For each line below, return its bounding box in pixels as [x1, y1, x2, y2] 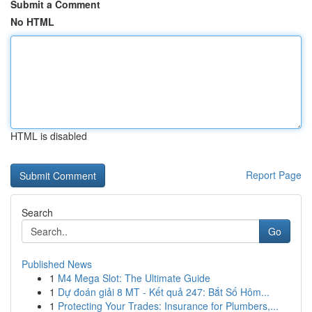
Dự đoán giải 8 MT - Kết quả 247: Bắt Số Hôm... [58, 285, 270, 299]
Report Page [246, 168, 302, 182]
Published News [22, 257, 92, 271]
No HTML [10, 15, 54, 29]
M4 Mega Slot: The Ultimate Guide [58, 271, 210, 285]
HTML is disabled [10, 129, 87, 143]
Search [22, 205, 53, 219]
